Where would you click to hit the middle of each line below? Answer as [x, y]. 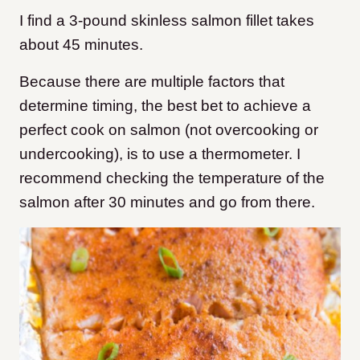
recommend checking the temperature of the [172, 178]
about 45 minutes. [81, 44]
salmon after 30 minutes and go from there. [167, 202]
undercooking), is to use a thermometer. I [160, 153]
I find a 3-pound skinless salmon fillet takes [167, 20]
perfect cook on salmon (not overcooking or [169, 129]
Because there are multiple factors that [152, 81]
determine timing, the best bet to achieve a [165, 105]
